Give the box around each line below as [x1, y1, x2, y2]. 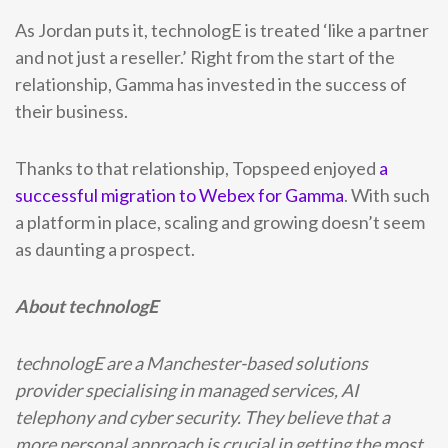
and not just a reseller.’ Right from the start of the [15, 46, 395, 68]
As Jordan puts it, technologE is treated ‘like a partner [15, 19, 429, 41]
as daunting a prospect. [15, 238, 195, 260]
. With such [344, 184, 430, 206]
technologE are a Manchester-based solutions [15, 352, 368, 374]
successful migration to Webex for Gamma [15, 184, 344, 206]
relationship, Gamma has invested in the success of [15, 73, 407, 95]
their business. [15, 100, 128, 122]
